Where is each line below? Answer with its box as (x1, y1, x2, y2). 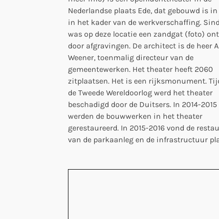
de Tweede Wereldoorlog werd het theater (68, 88, 213, 97)
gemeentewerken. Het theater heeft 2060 (68, 64, 213, 74)
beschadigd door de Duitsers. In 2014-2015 (68, 99, 217, 109)
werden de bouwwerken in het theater (68, 111, 202, 121)
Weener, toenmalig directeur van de (68, 52, 194, 62)
